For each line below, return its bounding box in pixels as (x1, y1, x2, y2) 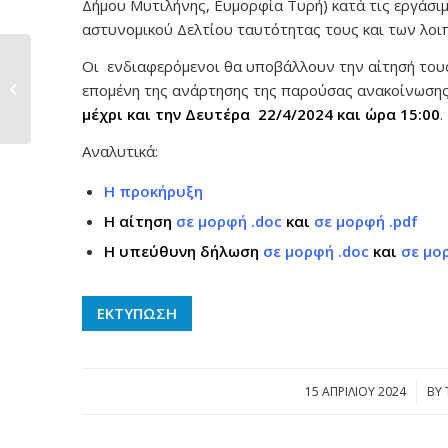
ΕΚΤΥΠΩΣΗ (97, 302, 177, 323)
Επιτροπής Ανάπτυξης (35, 79, 169, 97)
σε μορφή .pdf (314, 210, 418, 231)
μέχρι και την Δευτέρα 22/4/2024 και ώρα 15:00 (82, 104, 440, 125)
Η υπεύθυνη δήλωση (104, 240, 263, 261)
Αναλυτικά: (82, 140, 158, 161)
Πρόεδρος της (35, 58, 120, 76)
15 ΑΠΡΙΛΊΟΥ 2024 (304, 382, 406, 400)
